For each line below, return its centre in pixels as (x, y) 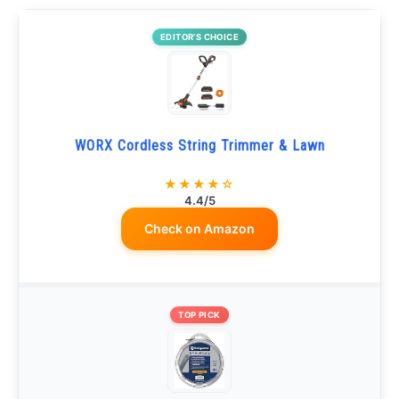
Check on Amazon (199, 228)
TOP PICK (199, 315)
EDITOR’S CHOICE (199, 37)
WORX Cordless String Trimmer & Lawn (199, 146)
